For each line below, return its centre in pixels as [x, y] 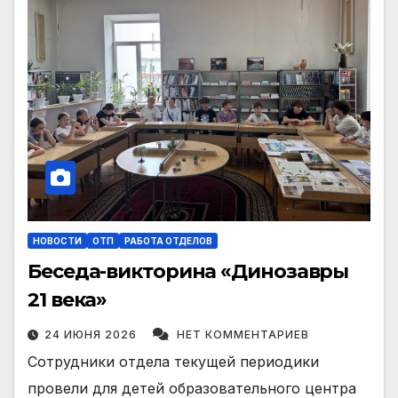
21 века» [68, 299]
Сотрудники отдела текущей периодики [173, 361]
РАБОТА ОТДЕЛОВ [168, 240]
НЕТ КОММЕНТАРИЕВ [243, 334]
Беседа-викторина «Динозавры [188, 271]
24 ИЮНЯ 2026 [92, 334]
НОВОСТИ [57, 240]
